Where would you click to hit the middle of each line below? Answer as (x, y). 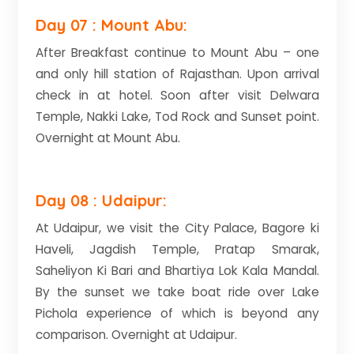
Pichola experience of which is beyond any (177, 313)
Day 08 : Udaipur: (101, 200)
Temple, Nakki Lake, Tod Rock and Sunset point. (177, 117)
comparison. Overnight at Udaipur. (136, 335)
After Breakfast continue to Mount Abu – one (177, 53)
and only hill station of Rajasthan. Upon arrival (177, 74)
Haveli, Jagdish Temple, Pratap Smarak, (177, 249)
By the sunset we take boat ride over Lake (177, 292)
